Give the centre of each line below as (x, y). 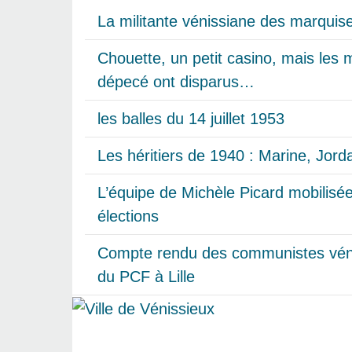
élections (128, 216)
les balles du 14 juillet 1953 (191, 118)
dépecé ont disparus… (176, 81)
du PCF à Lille (146, 276)
